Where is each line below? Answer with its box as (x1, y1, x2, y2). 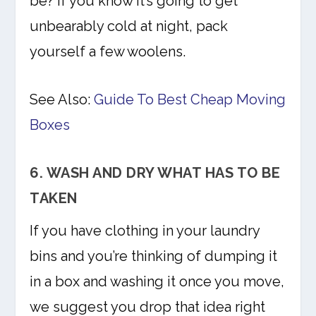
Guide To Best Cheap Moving (94, 91, 286, 109)
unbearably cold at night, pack (30, 18, 229, 35)
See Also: (30, 91, 95, 109)
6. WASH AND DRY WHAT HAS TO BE (30, 164, 281, 182)
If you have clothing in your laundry (30, 222, 260, 240)
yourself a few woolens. (30, 43, 186, 61)
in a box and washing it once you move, (30, 273, 285, 291)
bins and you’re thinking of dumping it (30, 248, 278, 265)
